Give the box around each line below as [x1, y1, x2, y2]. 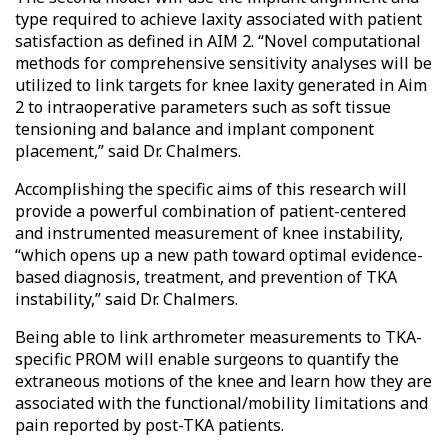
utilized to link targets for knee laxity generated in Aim [15, 73, 427, 96]
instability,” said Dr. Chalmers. [15, 287, 238, 310]
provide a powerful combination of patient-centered [15, 199, 406, 222]
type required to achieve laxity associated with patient [15, 7, 422, 30]
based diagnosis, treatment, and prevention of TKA [15, 265, 397, 288]
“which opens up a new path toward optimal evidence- [15, 243, 423, 266]
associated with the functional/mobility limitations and [15, 391, 428, 414]
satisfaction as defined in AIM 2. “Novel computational [15, 29, 421, 52]
